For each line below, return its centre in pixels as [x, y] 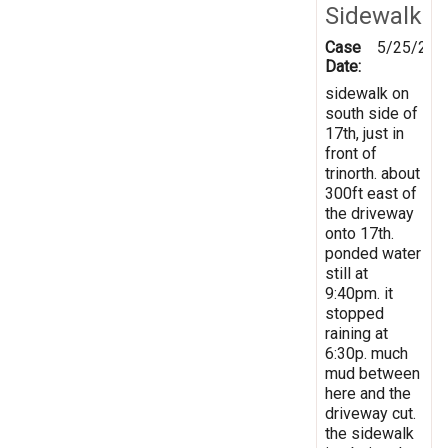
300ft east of [371, 193]
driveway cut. [370, 413]
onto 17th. [359, 233]
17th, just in [364, 133]
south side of [371, 113]
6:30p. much [366, 353]
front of [351, 153]
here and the [368, 393]
